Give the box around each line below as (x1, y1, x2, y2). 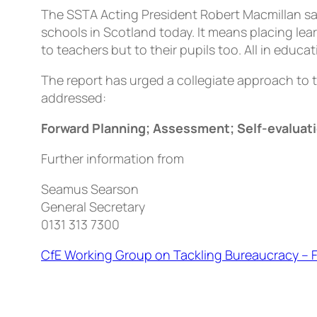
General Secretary (41, 198, 145, 216)
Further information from (41, 150, 184, 168)
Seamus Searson (41, 180, 139, 198)
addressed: (41, 89, 106, 107)
